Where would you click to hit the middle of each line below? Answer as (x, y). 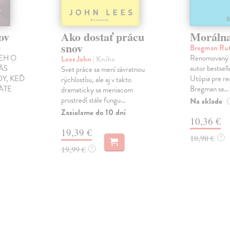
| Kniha (103, 59)
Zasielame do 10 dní (93, 113)
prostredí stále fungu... (93, 100)
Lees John (77, 59)
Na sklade (206, 101)
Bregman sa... (209, 89)
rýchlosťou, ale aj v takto (96, 80)
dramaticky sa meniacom (97, 90)
